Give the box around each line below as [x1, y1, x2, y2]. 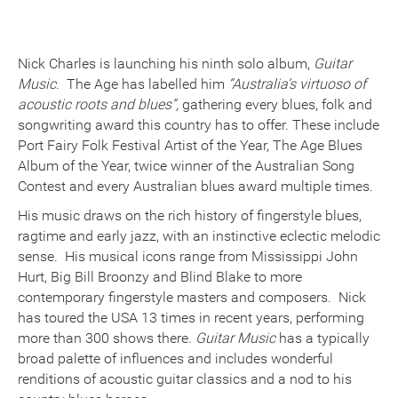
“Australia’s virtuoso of [228, 75, 366, 92]
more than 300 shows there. [18, 329, 195, 346]
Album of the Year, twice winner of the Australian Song [18, 156, 354, 174]
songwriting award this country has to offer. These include [18, 115, 379, 133]
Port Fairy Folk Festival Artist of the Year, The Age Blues [18, 136, 362, 154]
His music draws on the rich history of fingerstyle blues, [18, 206, 362, 224]
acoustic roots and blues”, [18, 95, 182, 113]
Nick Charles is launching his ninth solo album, [18, 54, 314, 72]
